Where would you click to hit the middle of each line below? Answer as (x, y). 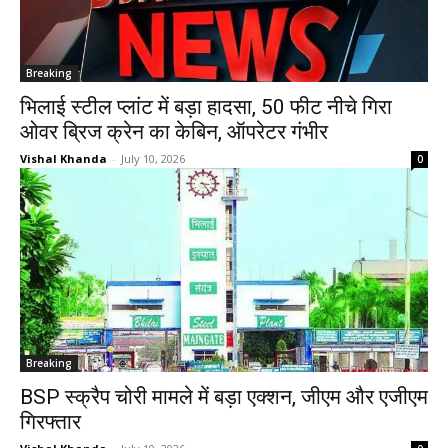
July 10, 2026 (153, 158)
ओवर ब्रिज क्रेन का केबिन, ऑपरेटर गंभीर (174, 132)
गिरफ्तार (50, 422)
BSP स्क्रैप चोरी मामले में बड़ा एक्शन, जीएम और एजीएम (224, 397)
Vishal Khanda (63, 158)
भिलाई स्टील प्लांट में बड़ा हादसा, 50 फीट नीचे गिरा (206, 107)
